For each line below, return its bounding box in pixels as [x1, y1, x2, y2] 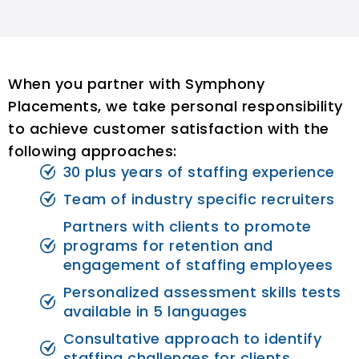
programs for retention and [63, 235, 273, 256]
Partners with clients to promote [63, 216, 312, 236]
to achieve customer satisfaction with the [8, 118, 329, 139]
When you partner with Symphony [8, 73, 264, 94]
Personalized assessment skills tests [63, 281, 341, 302]
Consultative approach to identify [63, 328, 322, 349]
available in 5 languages [63, 301, 248, 321]
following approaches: [8, 140, 177, 161]
